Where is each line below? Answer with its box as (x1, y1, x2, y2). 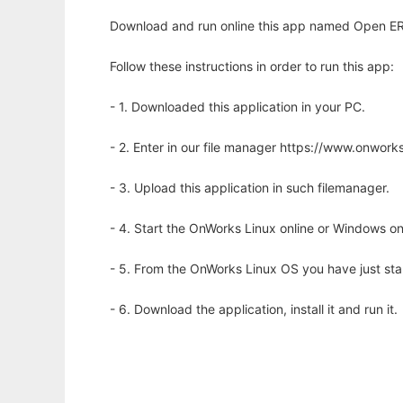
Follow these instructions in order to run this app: (110, 58, 394, 75)
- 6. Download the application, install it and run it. (110, 301, 398, 318)
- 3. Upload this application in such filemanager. (110, 180, 390, 196)
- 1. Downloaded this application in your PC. (110, 99, 365, 115)
